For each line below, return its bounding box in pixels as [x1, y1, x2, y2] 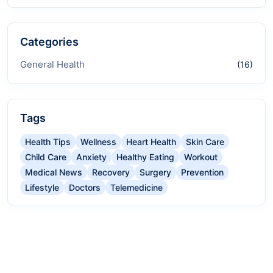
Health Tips [25, 136, 71, 147]
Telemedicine [110, 182, 163, 193]
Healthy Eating [116, 152, 174, 162]
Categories [20, 35, 79, 48]
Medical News [25, 167, 82, 177]
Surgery [140, 167, 171, 177]
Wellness [80, 136, 116, 147]
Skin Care [186, 136, 224, 147]
